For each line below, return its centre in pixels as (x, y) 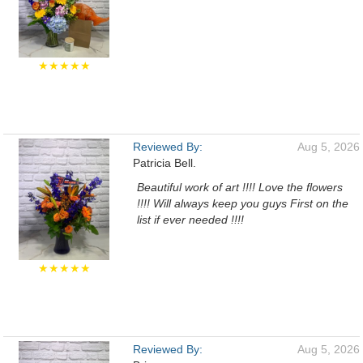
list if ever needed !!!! (190, 220)
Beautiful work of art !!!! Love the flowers (240, 187)
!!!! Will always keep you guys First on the (243, 203)
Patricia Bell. (164, 163)
